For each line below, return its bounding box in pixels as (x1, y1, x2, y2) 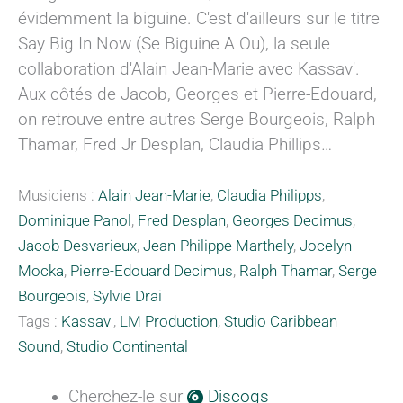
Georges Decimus (232, 211, 353, 229)
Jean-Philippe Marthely (143, 237, 293, 255)
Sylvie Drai (93, 287, 162, 305)
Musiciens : (18, 186, 98, 204)
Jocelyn (300, 237, 352, 255)
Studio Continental (67, 337, 188, 355)
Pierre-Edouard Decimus (70, 262, 233, 280)
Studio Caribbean (224, 312, 337, 330)
